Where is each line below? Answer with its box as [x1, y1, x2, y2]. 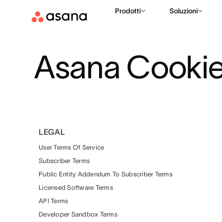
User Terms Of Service [39, 144, 105, 151]
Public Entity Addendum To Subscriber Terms [39, 170, 172, 178]
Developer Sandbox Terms [39, 211, 117, 218]
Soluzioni [169, 7, 198, 15]
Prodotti [115, 7, 141, 15]
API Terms [39, 197, 68, 205]
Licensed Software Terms [39, 184, 113, 191]
